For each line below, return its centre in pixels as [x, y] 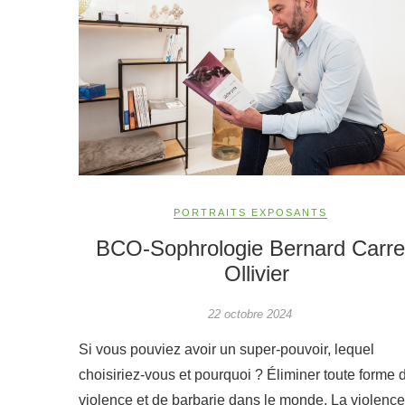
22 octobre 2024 [250, 315]
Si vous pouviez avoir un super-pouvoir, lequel [226, 350]
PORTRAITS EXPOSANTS [250, 213]
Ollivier [257, 274]
